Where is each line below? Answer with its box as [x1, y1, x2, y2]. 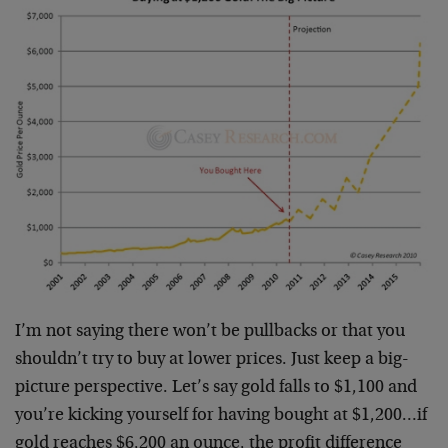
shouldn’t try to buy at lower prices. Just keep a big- [15, 351, 409, 370]
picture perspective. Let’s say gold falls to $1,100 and [15, 379, 417, 398]
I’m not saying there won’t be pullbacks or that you [15, 323, 405, 342]
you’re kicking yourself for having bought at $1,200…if [15, 407, 427, 426]
